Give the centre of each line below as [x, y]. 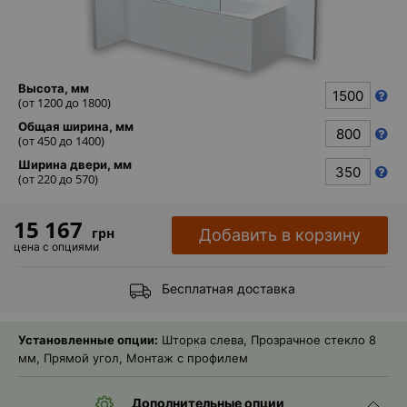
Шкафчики [338, 85]
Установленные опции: [88, 340]
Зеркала [332, 171]
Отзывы [330, 287]
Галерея [331, 328]
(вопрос [330, 394]
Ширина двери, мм [75, 164]
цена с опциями [56, 246]
